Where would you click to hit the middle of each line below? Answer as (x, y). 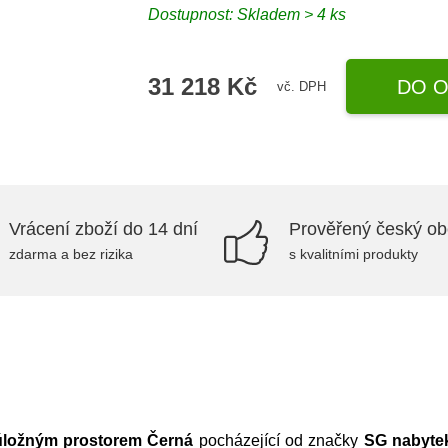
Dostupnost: (193, 14)
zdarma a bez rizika (71, 254)
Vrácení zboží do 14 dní (103, 229)
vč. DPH (302, 86)
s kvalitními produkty (353, 254)
